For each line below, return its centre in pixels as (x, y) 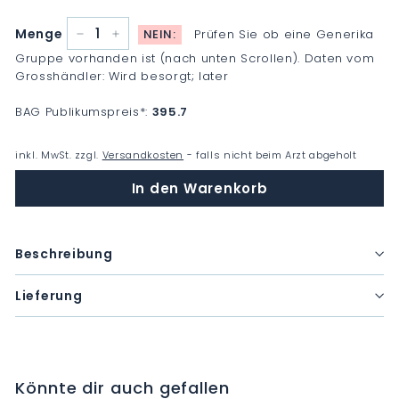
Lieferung (49, 295)
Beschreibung (64, 253)
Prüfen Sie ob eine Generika (284, 34)
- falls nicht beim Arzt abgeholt (270, 155)
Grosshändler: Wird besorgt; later (122, 76)
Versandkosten (143, 155)
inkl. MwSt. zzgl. (59, 155)
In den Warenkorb (199, 188)
